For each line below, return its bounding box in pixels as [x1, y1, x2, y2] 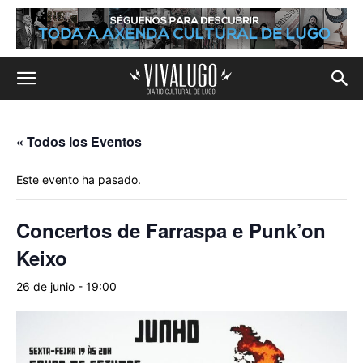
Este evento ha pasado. [16, 173, 141, 186]
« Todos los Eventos [16, 132, 142, 151]
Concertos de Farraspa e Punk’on [16, 216, 326, 244]
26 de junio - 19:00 [16, 280, 117, 293]
